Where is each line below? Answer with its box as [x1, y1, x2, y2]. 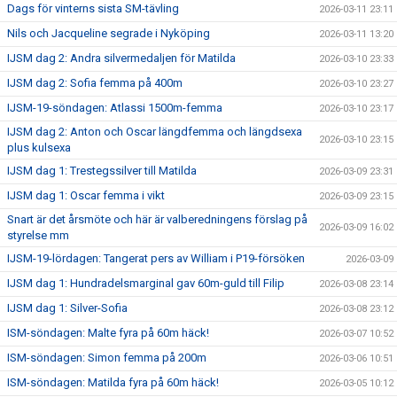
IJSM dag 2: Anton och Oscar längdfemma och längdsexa [7, 125, 302, 138]
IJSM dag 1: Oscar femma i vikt [7, 189, 165, 202]
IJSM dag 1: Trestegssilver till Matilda [7, 164, 197, 177]
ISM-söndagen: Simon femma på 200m [7, 351, 206, 364]
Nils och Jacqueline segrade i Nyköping [7, 27, 210, 40]
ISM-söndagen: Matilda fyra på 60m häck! [7, 376, 219, 389]
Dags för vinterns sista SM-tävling [7, 2, 179, 15]
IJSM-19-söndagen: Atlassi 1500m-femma [7, 101, 222, 114]
